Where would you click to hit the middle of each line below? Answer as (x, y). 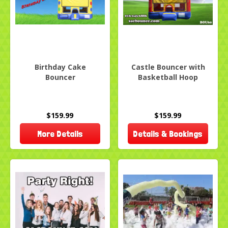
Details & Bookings (168, 134)
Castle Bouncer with (168, 67)
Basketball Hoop (168, 77)
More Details (60, 134)
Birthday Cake (60, 67)
